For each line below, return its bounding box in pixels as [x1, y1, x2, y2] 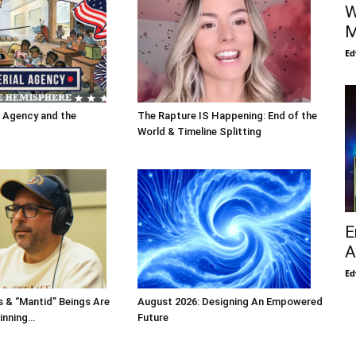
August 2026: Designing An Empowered [137, 296, 323, 308]
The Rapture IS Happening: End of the [137, 110, 317, 122]
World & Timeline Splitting [137, 126, 261, 138]
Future [137, 311, 168, 324]
